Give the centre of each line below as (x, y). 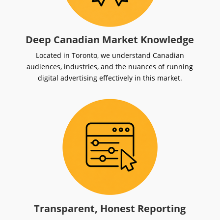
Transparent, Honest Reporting (110, 209)
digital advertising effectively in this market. (110, 78)
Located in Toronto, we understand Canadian (110, 55)
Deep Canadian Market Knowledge (110, 40)
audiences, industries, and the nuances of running (110, 67)
